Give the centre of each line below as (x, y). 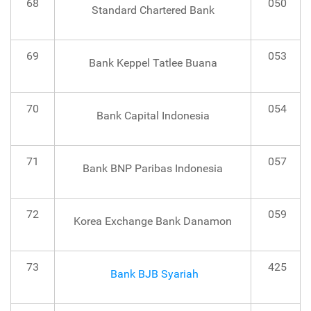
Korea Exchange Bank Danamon (153, 221)
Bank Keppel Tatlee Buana (153, 63)
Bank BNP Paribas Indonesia (153, 169)
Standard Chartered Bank (153, 10)
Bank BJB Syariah (153, 274)
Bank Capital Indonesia (153, 116)
